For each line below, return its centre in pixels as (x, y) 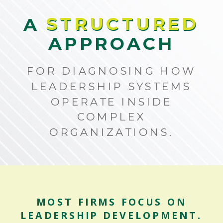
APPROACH (111, 43)
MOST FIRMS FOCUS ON (111, 202)
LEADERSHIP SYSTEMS (111, 86)
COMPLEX (111, 117)
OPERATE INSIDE (111, 102)
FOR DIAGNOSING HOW (111, 71)
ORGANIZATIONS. (111, 132)
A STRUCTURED (111, 25)
